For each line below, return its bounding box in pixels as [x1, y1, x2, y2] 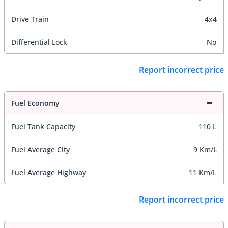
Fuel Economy [11, 98, 60, 108]
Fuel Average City [11, 144, 70, 154]
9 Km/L [193, 144, 217, 154]
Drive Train [11, 14, 49, 24]
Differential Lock [11, 37, 67, 47]
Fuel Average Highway [11, 167, 86, 177]
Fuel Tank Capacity [11, 121, 75, 131]
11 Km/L [189, 167, 216, 177]
